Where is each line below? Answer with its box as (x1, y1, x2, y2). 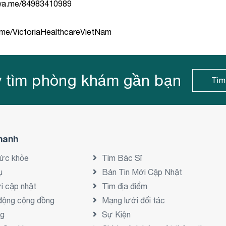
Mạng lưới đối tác (101, 196, 165, 205)
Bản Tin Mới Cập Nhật (101, 167, 182, 177)
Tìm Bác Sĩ (101, 153, 142, 163)
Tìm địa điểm (101, 182, 147, 191)
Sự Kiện (101, 210, 131, 219)
